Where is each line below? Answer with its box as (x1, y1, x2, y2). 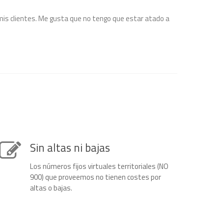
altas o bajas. (29, 182, 72, 193)
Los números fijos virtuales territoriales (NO (29, 161, 168, 172)
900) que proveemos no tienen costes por (29, 171, 161, 183)
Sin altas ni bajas (29, 139, 110, 156)
